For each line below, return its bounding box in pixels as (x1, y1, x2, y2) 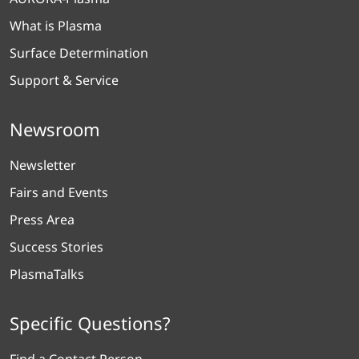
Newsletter (10, 155, 76, 174)
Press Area (10, 210, 75, 228)
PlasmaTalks (10, 264, 84, 283)
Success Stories (10, 237, 103, 256)
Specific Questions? (10, 310, 171, 335)
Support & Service (10, 71, 119, 89)
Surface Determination (10, 43, 148, 62)
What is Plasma (10, 16, 102, 34)
